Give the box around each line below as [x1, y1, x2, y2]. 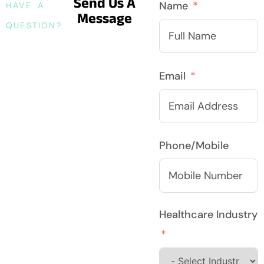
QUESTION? [6, 19, 62, 31]
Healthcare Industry [159, 207, 258, 222]
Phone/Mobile [159, 138, 229, 153]
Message [77, 9, 132, 26]
